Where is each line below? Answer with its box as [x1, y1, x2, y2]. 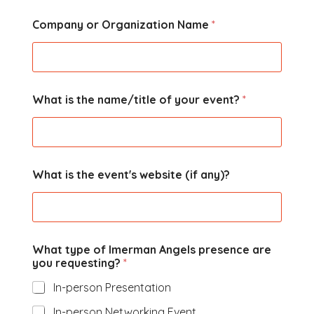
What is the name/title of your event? [32, 92, 243, 107]
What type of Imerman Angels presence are [32, 242, 271, 257]
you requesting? [32, 255, 123, 270]
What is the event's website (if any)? [32, 167, 230, 182]
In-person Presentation [53, 280, 171, 294]
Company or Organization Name [32, 17, 212, 32]
